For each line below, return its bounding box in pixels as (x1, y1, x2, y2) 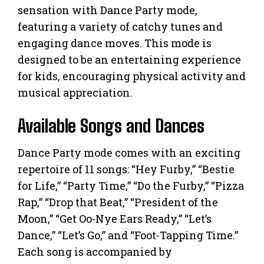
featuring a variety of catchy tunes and (18, 19, 223, 34)
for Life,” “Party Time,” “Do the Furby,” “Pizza (18, 178, 244, 193)
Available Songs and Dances (18, 114, 204, 136)
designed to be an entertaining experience (18, 52, 241, 67)
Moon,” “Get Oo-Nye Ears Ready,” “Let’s (18, 211, 212, 226)
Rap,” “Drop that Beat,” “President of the (18, 194, 218, 209)
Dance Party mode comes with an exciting (18, 145, 240, 160)
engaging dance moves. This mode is (18, 35, 212, 50)
